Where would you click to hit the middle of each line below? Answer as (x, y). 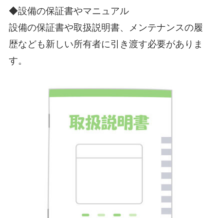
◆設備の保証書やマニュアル (69, 11)
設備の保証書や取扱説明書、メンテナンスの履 (106, 27)
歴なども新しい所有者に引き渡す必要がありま (106, 44)
